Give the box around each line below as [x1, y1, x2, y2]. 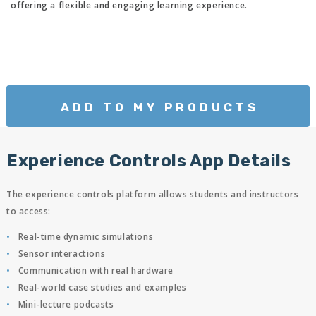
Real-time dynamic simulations [18, 230, 154, 243]
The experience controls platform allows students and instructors [6, 188, 299, 200]
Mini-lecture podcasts [18, 298, 114, 310]
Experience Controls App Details [6, 150, 291, 171]
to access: [6, 205, 51, 217]
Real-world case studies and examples [18, 281, 187, 293]
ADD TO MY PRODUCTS [60, 99, 260, 114]
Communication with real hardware [18, 264, 174, 276]
